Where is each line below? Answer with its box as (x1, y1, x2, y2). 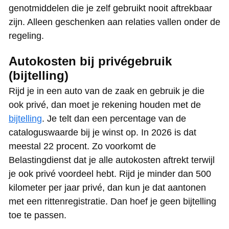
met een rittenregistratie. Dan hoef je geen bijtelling (9, 196, 216, 207)
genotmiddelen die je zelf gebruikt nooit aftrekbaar (9, 3, 212, 14)
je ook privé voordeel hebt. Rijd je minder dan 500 (9, 169, 211, 179)
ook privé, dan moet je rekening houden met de (9, 100, 201, 110)
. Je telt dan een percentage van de (42, 113, 186, 124)
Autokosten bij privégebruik (9, 54, 172, 68)
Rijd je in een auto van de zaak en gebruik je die (9, 86, 204, 97)
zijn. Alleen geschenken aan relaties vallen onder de (9, 17, 220, 28)
